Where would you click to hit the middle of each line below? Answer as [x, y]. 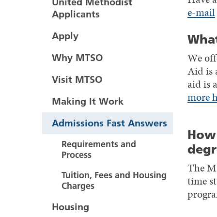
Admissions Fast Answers [109, 123]
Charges [78, 186]
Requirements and [99, 144]
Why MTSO [77, 58]
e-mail [201, 12]
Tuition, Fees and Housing [114, 175]
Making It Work [88, 101]
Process [77, 155]
